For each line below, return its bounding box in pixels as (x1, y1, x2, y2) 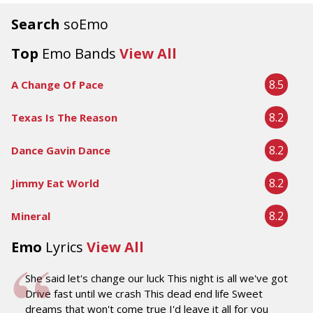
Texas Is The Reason (11, 110, 117, 124)
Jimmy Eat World (11, 176, 99, 190)
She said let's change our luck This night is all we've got (25, 271, 288, 285)
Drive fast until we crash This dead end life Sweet (25, 286, 263, 300)
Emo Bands (42, 44, 116, 63)
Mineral (11, 209, 50, 223)
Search (11, 15, 64, 34)
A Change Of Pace (11, 78, 103, 92)
